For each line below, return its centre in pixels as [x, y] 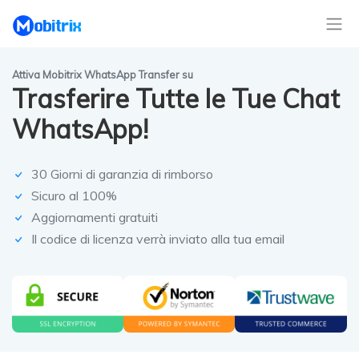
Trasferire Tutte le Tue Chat [176, 99]
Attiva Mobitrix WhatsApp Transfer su [103, 75]
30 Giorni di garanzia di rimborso [122, 174]
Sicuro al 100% [74, 196]
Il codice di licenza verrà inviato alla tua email [158, 239]
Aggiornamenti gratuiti [95, 218]
